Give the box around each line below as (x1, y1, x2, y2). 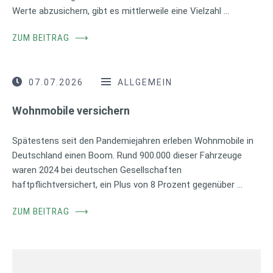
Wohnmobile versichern (12, 104, 130, 117)
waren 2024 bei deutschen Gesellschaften (12, 164, 182, 175)
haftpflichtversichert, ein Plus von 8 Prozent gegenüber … (12, 179, 243, 190)
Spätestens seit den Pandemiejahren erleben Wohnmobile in (12, 135, 253, 146)
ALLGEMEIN (118, 77, 172, 87)
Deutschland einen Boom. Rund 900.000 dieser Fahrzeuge (12, 149, 242, 161)
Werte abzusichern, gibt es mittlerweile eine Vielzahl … (12, 5, 229, 16)
